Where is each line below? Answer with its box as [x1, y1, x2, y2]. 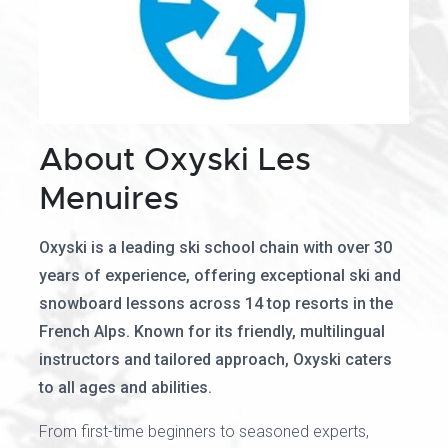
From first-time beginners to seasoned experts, [39, 422, 369, 441]
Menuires [39, 178, 179, 219]
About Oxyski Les [39, 139, 311, 180]
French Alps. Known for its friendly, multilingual [39, 322, 385, 341]
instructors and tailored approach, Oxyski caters [39, 350, 392, 369]
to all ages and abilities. [39, 378, 212, 397]
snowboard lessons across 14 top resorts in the [39, 294, 393, 313]
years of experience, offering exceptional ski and [39, 266, 401, 285]
